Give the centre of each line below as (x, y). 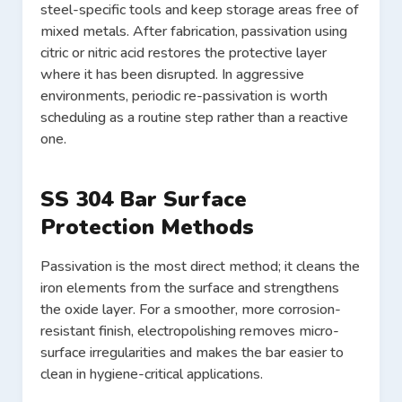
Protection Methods (147, 227)
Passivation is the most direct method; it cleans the (200, 267)
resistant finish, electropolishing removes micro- (190, 332)
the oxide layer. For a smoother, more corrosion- (191, 310)
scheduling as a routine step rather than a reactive (194, 118)
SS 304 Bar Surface (144, 200)
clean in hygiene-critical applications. (152, 375)
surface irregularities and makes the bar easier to (192, 353)
